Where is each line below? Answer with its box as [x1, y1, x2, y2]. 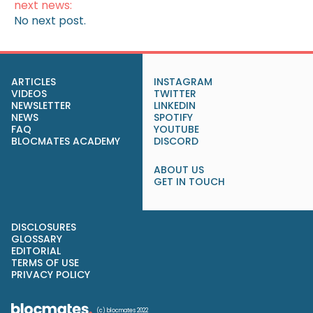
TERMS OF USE [11, 255, 79, 270]
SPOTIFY [154, 110, 193, 124]
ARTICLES [11, 74, 56, 89]
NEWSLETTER [11, 98, 71, 112]
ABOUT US [154, 162, 204, 177]
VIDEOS [11, 86, 47, 101]
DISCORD [154, 133, 198, 148]
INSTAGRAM [154, 74, 212, 89]
